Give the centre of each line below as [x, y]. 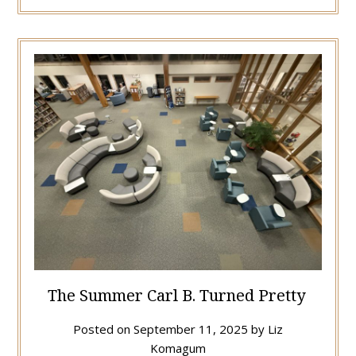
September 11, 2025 [191, 329]
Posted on [103, 329]
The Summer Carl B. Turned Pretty [178, 295]
